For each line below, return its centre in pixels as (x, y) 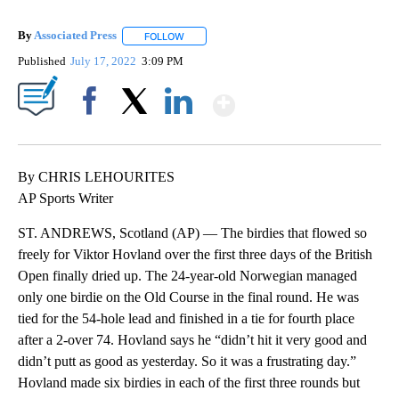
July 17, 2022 (105, 61)
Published (42, 61)
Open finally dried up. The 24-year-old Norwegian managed (187, 275)
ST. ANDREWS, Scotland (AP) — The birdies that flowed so (192, 232)
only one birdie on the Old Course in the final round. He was (188, 297)
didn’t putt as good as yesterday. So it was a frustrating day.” (187, 361)
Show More (304, 98)
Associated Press (75, 36)
